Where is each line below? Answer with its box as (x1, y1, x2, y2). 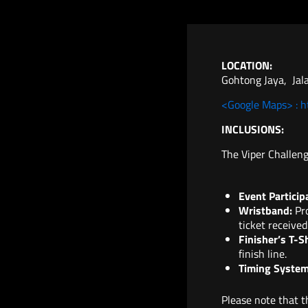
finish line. (239, 245, 287, 262)
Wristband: (239, 201, 292, 219)
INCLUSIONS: (221, 120, 284, 137)
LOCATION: (221, 56, 272, 74)
